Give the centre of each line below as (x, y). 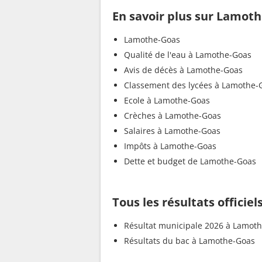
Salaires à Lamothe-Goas (172, 131)
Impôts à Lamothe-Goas (170, 146)
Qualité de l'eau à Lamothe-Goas (188, 55)
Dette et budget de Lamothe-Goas (190, 161)
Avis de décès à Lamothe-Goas (183, 70)
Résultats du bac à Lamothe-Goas (189, 241)
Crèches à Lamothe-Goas (173, 116)
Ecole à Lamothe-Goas (167, 101)
